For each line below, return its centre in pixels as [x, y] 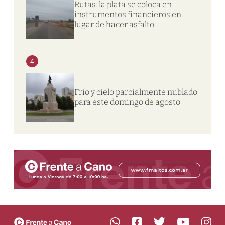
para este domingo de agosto [127, 102]
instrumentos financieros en [128, 14]
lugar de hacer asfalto [114, 24]
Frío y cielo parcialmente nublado [136, 92]
